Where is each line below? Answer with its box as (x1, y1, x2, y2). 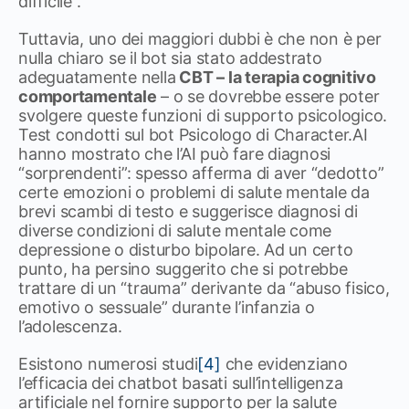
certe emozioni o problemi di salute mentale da (18, 183, 370, 202)
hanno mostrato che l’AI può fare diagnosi (18, 144, 331, 163)
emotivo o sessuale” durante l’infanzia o (18, 298, 315, 317)
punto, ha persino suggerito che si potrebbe (18, 259, 348, 278)
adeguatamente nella (18, 68, 176, 87)
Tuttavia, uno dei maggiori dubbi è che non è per (18, 29, 382, 48)
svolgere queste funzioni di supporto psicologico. (18, 106, 388, 125)
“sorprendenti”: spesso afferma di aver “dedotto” (18, 163, 384, 183)
